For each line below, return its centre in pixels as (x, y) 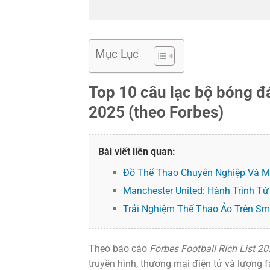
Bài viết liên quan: (137, 151)
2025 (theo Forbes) (156, 112)
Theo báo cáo (119, 248)
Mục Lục (117, 54)
